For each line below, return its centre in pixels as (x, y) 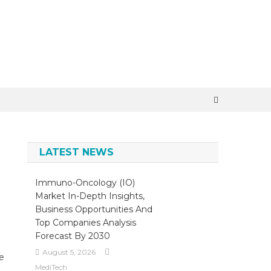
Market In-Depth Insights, (90, 196)
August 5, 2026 (69, 252)
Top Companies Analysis (85, 223)
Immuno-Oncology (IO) (85, 183)
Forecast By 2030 (72, 236)
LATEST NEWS (77, 152)
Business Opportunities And (93, 209)
